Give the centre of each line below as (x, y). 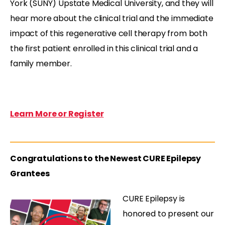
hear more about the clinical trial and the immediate (112, 18)
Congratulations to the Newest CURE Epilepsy (106, 158)
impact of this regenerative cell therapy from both (109, 33)
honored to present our (168, 213)
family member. (41, 63)
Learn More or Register (57, 114)
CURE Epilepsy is (154, 198)
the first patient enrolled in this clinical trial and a (104, 48)
